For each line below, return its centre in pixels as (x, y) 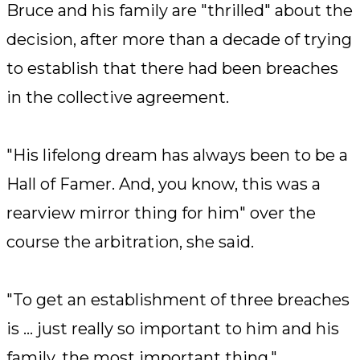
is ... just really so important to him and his (173, 329)
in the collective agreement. (118, 98)
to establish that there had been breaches (172, 69)
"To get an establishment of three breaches (178, 300)
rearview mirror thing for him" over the (161, 213)
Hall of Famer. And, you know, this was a (164, 184)
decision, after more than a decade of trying (179, 40)
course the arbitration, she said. (130, 242)
